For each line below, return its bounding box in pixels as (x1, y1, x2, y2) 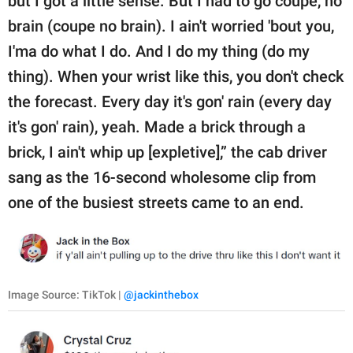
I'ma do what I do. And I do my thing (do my (8, 41, 310, 61)
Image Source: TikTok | (8, 288, 124, 302)
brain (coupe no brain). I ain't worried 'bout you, (8, 16, 334, 35)
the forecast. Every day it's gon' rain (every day (8, 91, 332, 111)
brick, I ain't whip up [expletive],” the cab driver (8, 142, 327, 162)
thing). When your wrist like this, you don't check (8, 66, 344, 86)
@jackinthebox (124, 288, 199, 302)
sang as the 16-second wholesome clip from (8, 167, 316, 187)
